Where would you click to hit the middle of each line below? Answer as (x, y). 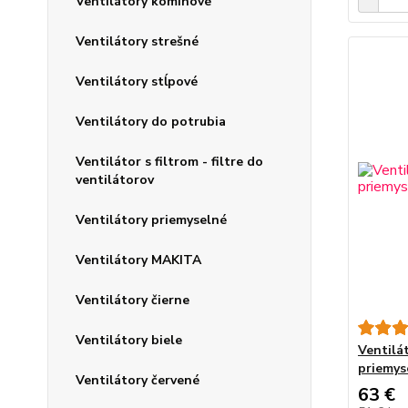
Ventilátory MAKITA (138, 260)
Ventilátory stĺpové (137, 82)
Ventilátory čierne (133, 301)
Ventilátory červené (138, 381)
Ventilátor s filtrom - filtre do (169, 162)
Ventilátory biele (129, 341)
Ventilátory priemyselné (151, 220)
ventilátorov (115, 180)
